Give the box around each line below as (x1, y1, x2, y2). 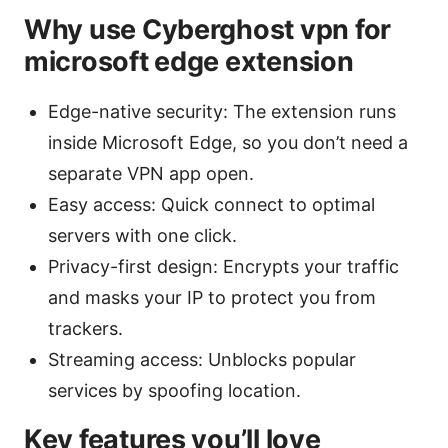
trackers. (48, 318, 123, 340)
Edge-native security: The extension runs (48, 101, 396, 123)
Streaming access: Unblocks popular (48, 349, 356, 371)
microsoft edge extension (24, 45, 354, 79)
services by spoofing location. (48, 380, 301, 402)
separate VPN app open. (48, 163, 254, 185)
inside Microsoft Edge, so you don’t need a (48, 132, 408, 154)
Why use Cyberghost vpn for (24, 13, 391, 47)
